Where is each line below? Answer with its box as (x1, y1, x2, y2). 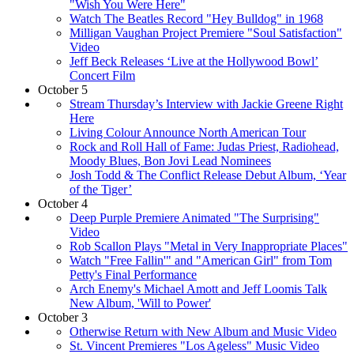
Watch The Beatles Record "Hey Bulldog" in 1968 (70, 11, 323, 25)
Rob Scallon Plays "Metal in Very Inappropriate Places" (70, 239, 348, 253)
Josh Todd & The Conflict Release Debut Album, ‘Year (70, 168, 346, 182)
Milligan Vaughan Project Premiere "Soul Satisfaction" (70, 25, 342, 40)
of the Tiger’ (70, 182, 132, 196)
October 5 (38, 82, 88, 96)
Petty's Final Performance (70, 267, 197, 281)
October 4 (38, 196, 88, 210)
